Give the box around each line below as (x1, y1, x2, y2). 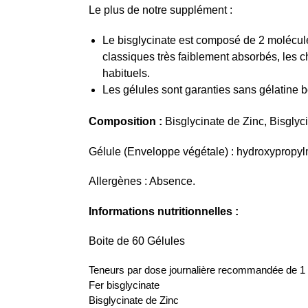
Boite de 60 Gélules (88, 235, 185, 247)
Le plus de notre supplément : (88, 4, 232, 16)
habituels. (102, 67, 150, 79)
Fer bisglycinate (88, 279, 159, 291)
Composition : (88, 115, 162, 128)
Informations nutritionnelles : (88, 205, 239, 217)
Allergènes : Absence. (88, 175, 195, 188)
